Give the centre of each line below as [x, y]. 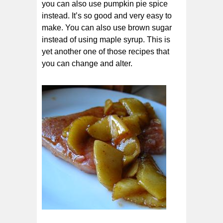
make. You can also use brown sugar [107, 27]
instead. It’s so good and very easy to [107, 15]
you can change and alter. [87, 63]
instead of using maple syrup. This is [106, 39]
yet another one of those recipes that [106, 51]
